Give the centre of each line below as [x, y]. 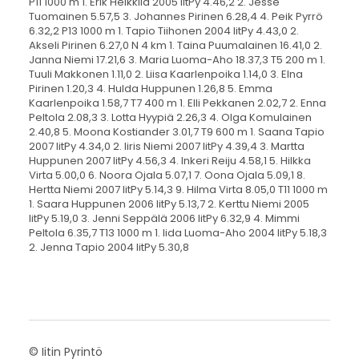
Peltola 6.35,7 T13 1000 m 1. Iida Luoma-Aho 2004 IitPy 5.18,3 [177, 232]
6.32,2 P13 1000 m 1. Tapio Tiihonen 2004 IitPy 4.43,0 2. [163, 30]
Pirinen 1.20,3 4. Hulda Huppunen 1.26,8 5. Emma [150, 88]
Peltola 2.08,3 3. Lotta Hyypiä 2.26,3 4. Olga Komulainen [170, 117]
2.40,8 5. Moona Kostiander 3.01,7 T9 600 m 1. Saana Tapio [176, 131]
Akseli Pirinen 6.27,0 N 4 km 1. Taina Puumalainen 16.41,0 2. [175, 45]
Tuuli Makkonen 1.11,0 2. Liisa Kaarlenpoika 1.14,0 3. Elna [165, 74]
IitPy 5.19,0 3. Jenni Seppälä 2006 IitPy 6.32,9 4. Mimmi [164, 218]
